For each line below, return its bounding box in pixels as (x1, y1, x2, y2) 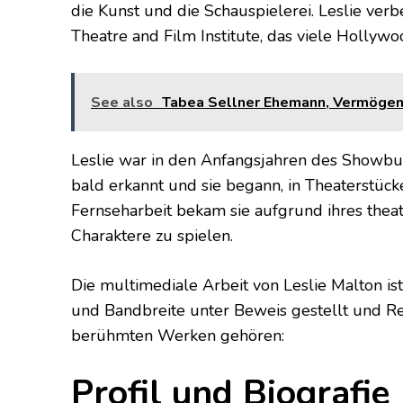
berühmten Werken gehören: (71, 325, 284, 347)
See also (91, 93, 153, 113)
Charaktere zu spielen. (71, 225, 233, 247)
